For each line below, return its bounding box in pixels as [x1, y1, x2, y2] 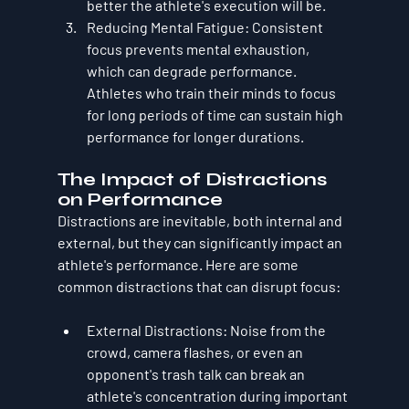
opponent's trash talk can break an [86, 364, 308, 383]
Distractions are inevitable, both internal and [57, 211, 345, 229]
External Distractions [86, 320, 223, 339]
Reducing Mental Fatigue [86, 17, 245, 36]
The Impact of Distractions [57, 167, 331, 191]
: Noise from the [222, 320, 329, 339]
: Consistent [244, 17, 326, 36]
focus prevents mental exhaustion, [86, 39, 312, 58]
